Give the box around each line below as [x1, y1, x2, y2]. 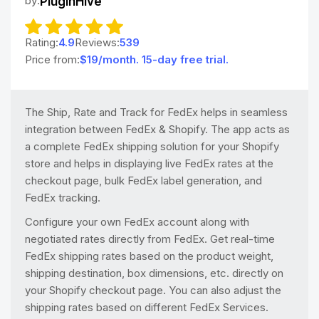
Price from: [25, 53, 80, 66]
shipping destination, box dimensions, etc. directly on [25, 266, 283, 280]
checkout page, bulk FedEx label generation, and [25, 174, 262, 187]
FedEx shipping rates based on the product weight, [25, 249, 273, 263]
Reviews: [75, 36, 120, 49]
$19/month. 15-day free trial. [80, 53, 229, 66]
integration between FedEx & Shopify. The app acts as [25, 122, 290, 136]
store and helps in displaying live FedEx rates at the [25, 157, 273, 170]
